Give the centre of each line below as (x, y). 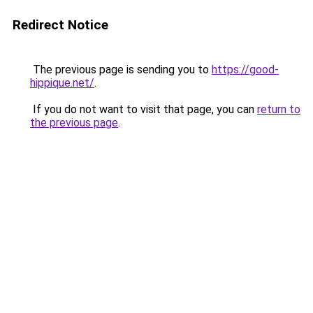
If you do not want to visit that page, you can (144, 109)
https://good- (245, 70)
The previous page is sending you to (121, 70)
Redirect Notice (60, 25)
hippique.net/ (62, 83)
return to (279, 109)
